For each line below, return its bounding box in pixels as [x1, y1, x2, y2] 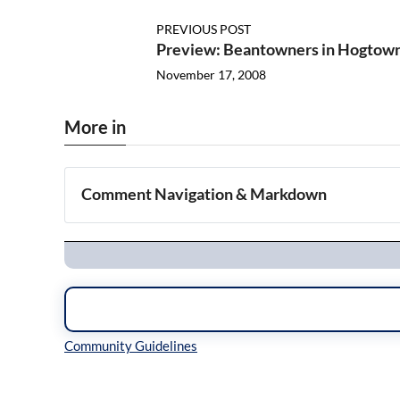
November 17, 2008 [155, 67, 266, 83]
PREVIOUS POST [155, 21, 251, 37]
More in [64, 116, 126, 138]
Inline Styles [81, 376, 156, 392]
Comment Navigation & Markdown [81, 184, 328, 204]
